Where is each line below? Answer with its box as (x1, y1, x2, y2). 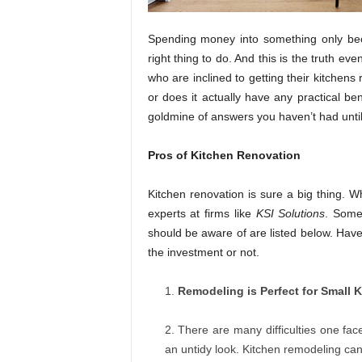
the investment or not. (147, 246, 259, 259)
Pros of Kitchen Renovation (147, 149, 301, 162)
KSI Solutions (255, 207, 326, 221)
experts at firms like (147, 207, 256, 221)
